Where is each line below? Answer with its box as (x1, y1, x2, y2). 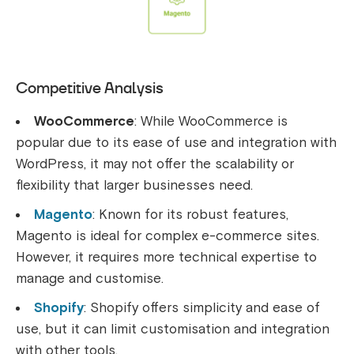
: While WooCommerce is (134, 113, 288, 130)
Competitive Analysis (16, 77, 168, 99)
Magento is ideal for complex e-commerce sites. (16, 228, 319, 245)
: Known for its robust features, (92, 206, 288, 224)
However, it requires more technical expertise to (16, 249, 317, 266)
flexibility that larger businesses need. (16, 177, 253, 194)
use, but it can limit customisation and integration (16, 321, 330, 338)
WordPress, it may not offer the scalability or (16, 156, 294, 173)
